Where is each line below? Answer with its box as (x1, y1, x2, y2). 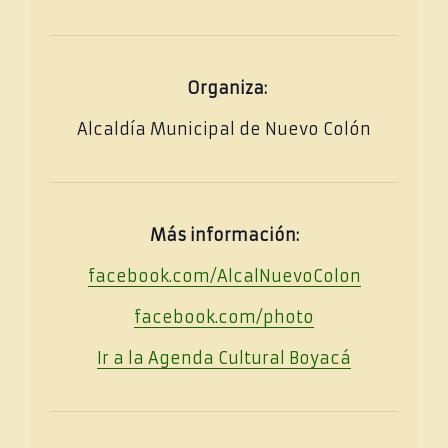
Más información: (149, 225, 299, 245)
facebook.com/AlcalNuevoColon (87, 266, 361, 286)
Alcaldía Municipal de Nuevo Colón (77, 119, 371, 139)
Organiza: (186, 78, 267, 98)
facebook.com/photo (134, 307, 314, 327)
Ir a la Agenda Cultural (97, 348, 285, 368)
